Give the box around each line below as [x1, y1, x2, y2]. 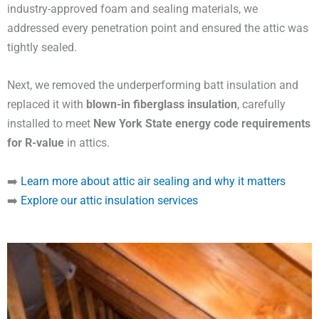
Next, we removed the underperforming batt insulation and [7, 78, 298, 93]
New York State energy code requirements [93, 117, 310, 131]
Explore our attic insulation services [21, 193, 198, 207]
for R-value [7, 136, 64, 150]
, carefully [237, 98, 286, 112]
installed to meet [7, 117, 93, 131]
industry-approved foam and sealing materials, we [7, 2, 258, 16]
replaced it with [7, 98, 86, 112]
